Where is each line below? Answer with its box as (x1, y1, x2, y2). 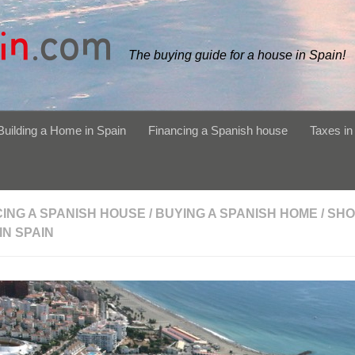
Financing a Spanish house (148, 124, 288, 137)
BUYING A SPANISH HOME (155, 207, 318, 220)
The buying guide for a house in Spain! (128, 48, 345, 62)
